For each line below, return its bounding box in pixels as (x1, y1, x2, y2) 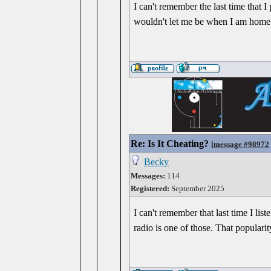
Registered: (131, 184, 169, 193)
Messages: (131, 171, 165, 180)
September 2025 (169, 184, 224, 193)
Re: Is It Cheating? (131, 139, 209, 149)
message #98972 (214, 140, 269, 149)
